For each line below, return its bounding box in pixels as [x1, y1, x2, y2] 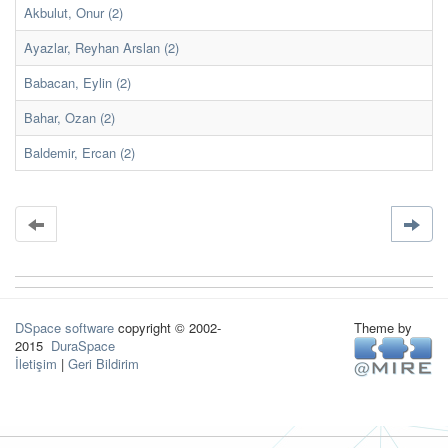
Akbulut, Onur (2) [24, 3, 123, 22]
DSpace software [15, 318, 114, 337]
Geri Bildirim [68, 354, 139, 373]
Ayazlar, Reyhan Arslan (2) [24, 38, 179, 57]
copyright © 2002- [114, 318, 221, 337]
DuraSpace [51, 336, 115, 355]
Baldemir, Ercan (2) [24, 143, 135, 162]
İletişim [15, 354, 57, 373]
